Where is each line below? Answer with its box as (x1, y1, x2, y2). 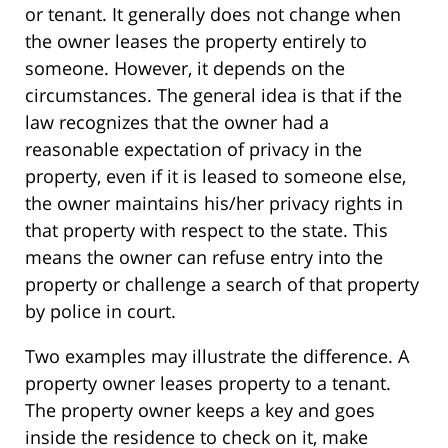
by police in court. (25, 299, 176, 324)
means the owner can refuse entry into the (25, 245, 383, 270)
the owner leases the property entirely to (25, 29, 367, 54)
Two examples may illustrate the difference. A (25, 344, 409, 369)
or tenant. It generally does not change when (25, 2, 401, 27)
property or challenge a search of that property (25, 272, 419, 297)
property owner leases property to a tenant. (25, 371, 391, 396)
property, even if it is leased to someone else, (25, 164, 406, 189)
